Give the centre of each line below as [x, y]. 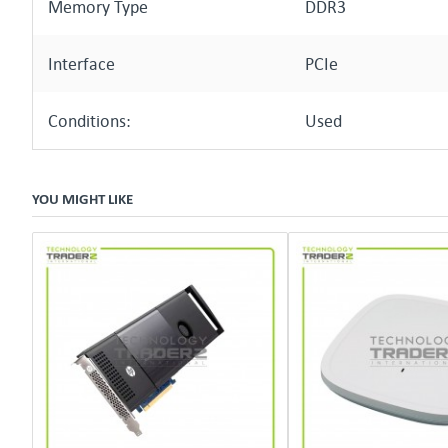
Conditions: [89, 120]
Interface [81, 63]
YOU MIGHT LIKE [82, 198]
